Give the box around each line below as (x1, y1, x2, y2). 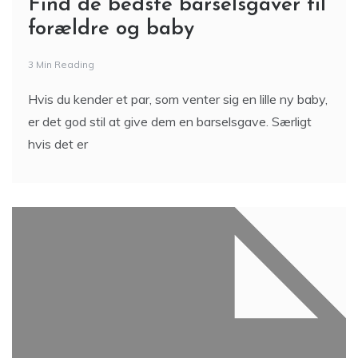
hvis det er (28, 135, 88, 152)
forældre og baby (28, 18, 194, 40)
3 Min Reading (28, 58, 94, 70)
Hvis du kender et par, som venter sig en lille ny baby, (28, 90, 328, 107)
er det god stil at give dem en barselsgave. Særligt (28, 113, 312, 129)
